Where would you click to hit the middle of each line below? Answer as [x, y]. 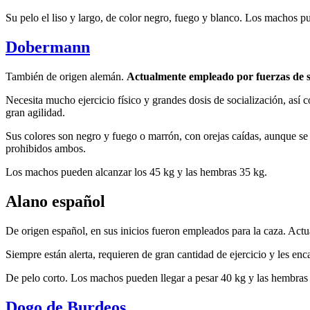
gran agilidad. [35, 112]
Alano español [55, 201]
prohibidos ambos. [46, 148]
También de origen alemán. [66, 76]
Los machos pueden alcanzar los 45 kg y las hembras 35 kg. [136, 172]
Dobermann [48, 47]
